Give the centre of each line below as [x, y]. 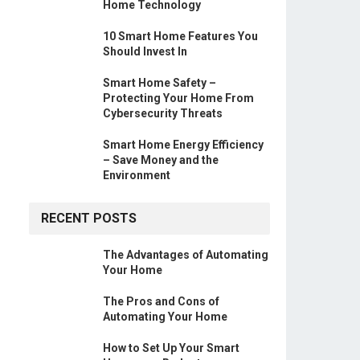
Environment [137, 175]
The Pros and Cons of [161, 301]
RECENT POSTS [89, 218]
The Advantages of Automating [186, 255]
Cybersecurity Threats [163, 113]
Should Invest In [145, 51]
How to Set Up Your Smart [171, 348]
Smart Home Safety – [160, 83]
